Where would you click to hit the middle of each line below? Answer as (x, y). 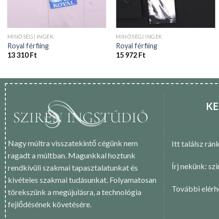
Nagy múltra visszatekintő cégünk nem (73, 143)
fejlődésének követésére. (49, 204)
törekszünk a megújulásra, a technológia (74, 192)
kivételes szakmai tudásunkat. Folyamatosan (82, 179)
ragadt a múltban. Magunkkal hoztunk (71, 155)
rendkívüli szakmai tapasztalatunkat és (73, 167)
